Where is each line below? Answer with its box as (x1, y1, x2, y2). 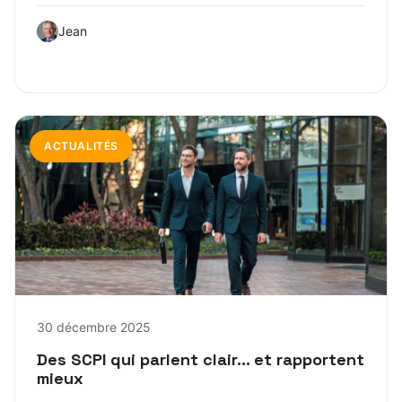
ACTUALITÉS (44, 139, 118, 153)
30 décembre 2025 (37, 319, 151, 336)
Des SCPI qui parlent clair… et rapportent (37, 349, 364, 371)
